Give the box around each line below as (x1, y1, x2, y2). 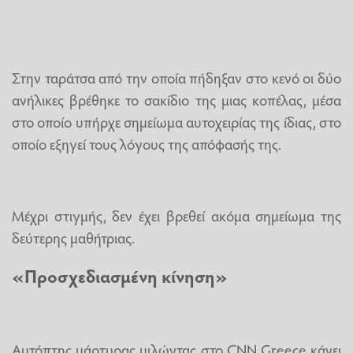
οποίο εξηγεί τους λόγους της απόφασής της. (12, 133, 281, 154)
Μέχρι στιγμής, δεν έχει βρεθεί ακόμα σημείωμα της (12, 204, 341, 225)
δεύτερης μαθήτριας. (12, 226, 135, 247)
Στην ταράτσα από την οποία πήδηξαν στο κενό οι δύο (12, 67, 341, 88)
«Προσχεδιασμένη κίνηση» (12, 264, 228, 288)
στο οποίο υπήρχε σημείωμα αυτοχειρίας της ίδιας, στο (12, 111, 341, 132)
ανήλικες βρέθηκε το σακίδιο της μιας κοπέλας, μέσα (12, 89, 341, 110)
